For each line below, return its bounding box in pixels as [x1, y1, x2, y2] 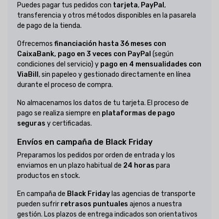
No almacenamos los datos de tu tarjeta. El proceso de [17, 99, 189, 108]
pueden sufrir [17, 200, 61, 209]
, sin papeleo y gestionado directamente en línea [39, 70, 191, 79]
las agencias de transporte [110, 190, 196, 198]
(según [151, 50, 174, 59]
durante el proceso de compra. [17, 81, 113, 89]
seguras [17, 119, 45, 128]
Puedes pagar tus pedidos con [17, 1, 113, 10]
